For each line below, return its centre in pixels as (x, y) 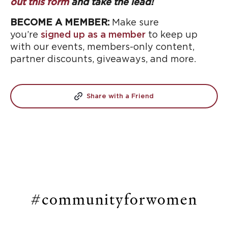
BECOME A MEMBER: (61, 23)
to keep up (173, 35)
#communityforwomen (114, 200)
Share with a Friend (120, 96)
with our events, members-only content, (102, 47)
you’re (25, 35)
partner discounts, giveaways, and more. (103, 60)
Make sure (135, 23)
